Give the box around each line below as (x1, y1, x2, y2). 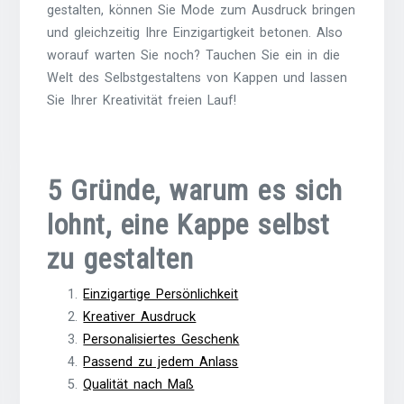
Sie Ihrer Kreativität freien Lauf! (47, 92, 237, 108)
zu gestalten (47, 241, 194, 276)
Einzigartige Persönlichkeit (83, 286, 239, 302)
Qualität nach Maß (83, 376, 195, 392)
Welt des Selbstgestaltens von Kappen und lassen (47, 69, 348, 86)
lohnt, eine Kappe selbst (47, 207, 330, 242)
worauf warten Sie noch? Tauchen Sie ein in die (47, 47, 341, 63)
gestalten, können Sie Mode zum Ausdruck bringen (47, 2, 356, 18)
